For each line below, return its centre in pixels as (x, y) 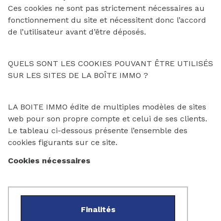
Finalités (98, 209)
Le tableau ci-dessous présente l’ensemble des (98, 130)
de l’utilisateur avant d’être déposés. (77, 32)
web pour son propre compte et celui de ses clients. (108, 119)
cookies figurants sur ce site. (63, 142)
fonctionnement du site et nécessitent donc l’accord (107, 20)
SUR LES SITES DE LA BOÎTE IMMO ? (78, 75)
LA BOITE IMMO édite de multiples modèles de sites (107, 107)
